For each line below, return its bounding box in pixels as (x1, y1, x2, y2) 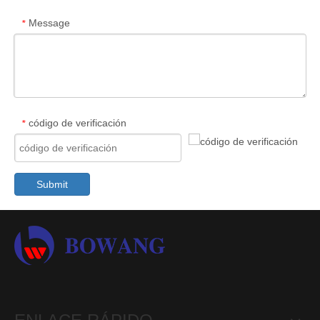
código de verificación (29, 117, 126, 129)
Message (29, 17, 70, 29)
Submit (36, 179, 68, 190)
